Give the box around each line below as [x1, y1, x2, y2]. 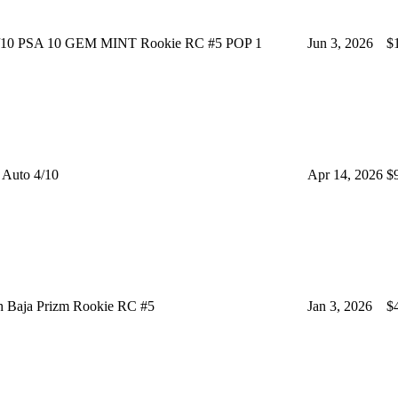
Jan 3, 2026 [307, 298, 372, 314]
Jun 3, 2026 [307, 35, 373, 51]
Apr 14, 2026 [307, 166, 383, 182]
